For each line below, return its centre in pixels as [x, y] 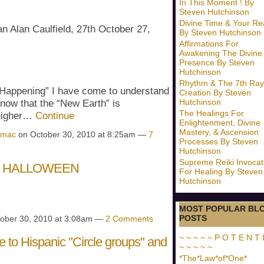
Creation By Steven [215, 93]
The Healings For [212, 113]
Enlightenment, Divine [220, 123]
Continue [55, 116]
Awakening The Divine [221, 53]
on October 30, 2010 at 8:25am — [82, 134]
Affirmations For [209, 44]
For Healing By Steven [221, 171]
